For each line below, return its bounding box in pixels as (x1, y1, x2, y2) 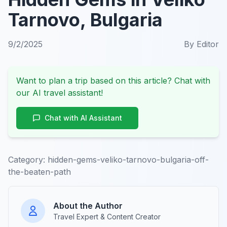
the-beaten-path (8, 166, 71, 177)
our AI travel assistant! (16, 87, 103, 98)
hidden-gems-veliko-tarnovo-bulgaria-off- (48, 154, 209, 165)
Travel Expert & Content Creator (53, 212, 161, 221)
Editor (197, 39, 219, 49)
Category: (8, 154, 45, 165)
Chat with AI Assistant (45, 113, 122, 122)
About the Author (53, 200, 123, 211)
